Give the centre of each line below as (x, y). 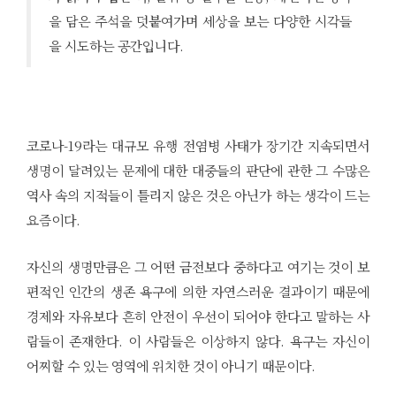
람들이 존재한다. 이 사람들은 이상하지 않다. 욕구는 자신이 (198, 340)
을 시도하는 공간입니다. (116, 45)
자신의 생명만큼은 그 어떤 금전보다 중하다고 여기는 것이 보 (198, 266)
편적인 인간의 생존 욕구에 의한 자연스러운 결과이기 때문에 (198, 291)
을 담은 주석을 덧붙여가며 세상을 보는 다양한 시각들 (200, 20)
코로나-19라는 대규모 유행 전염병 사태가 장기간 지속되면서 (198, 145)
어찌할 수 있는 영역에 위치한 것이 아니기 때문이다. (171, 365)
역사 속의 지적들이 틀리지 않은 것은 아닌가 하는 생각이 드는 (198, 194)
